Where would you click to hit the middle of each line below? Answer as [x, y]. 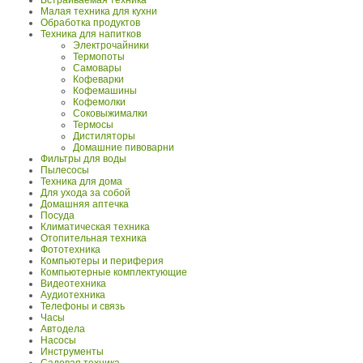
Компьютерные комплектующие [114, 273]
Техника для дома [81, 182]
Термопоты [99, 57]
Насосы [58, 341]
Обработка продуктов [90, 23]
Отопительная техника [94, 239]
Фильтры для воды [83, 159]
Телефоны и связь [83, 307]
